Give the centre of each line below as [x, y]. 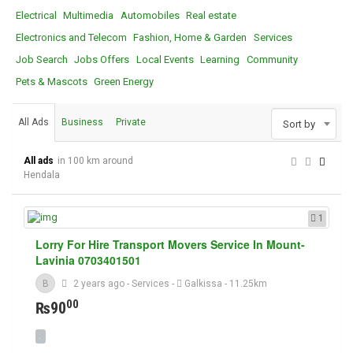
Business [82, 122]
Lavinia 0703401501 [88, 260]
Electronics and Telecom [71, 37]
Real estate [212, 15]
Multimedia [89, 15]
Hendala [42, 175]
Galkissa [203, 284]
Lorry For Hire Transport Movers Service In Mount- [170, 244]
